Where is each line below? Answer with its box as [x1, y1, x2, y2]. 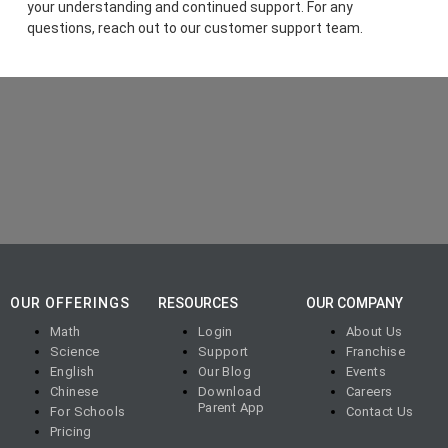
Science [50, 344, 100, 360]
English [50, 364, 95, 380]
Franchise [345, 344, 406, 360]
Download [197, 384, 262, 400]
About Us [345, 324, 403, 340]
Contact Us [345, 404, 414, 420]
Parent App [197, 400, 265, 416]
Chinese [50, 384, 99, 400]
